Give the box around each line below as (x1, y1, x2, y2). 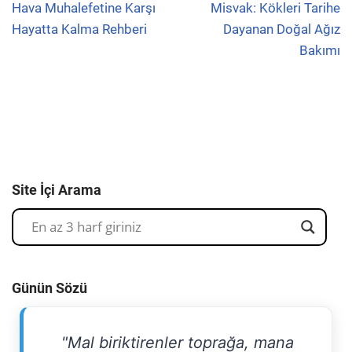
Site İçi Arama (12, 181, 101, 198)
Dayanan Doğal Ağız (223, 20, 340, 37)
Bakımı (299, 42, 340, 58)
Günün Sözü (12, 279, 87, 296)
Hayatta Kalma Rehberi (12, 20, 147, 37)
